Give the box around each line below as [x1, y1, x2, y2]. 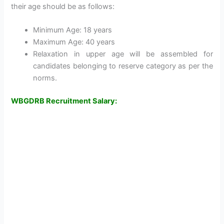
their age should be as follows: [11, 1, 115, 11]
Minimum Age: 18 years [33, 25, 112, 35]
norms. [33, 73, 57, 83]
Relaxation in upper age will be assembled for [33, 49, 213, 59]
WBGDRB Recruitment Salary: [11, 96, 117, 106]
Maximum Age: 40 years [33, 37, 115, 47]
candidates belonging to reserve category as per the [33, 61, 213, 71]
